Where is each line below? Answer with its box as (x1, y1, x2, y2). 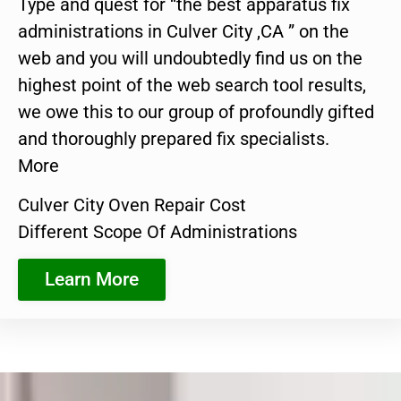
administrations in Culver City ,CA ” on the (18, 20, 349, 42)
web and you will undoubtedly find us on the (18, 47, 363, 69)
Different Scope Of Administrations (18, 221, 297, 243)
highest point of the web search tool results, (18, 73, 366, 96)
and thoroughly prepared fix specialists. (18, 127, 329, 149)
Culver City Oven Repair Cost (18, 194, 246, 217)
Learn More (45, 268, 139, 290)
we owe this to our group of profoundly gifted (18, 100, 374, 123)
